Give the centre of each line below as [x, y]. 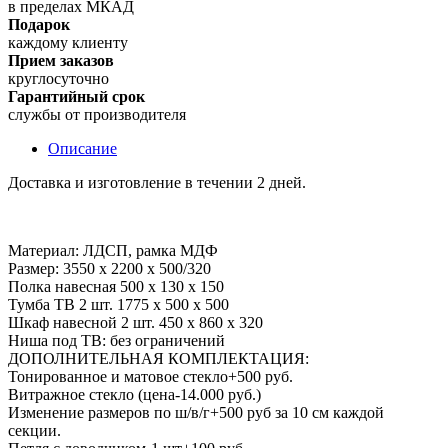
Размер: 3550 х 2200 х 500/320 [109, 268]
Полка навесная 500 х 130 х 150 [116, 286]
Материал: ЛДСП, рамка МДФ [113, 250]
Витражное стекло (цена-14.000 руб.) [134, 394]
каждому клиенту [68, 42]
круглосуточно [58, 78]
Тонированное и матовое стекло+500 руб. [150, 376]
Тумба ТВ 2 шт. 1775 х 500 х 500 [118, 304]
